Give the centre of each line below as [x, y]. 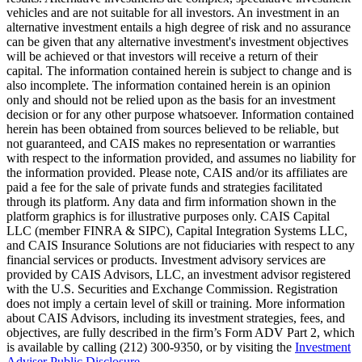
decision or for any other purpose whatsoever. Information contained [180, 114]
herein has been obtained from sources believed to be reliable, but [173, 128]
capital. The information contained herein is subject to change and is [179, 70]
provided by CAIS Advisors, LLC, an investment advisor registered [179, 274]
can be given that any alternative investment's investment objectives [177, 41]
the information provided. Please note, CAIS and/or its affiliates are [177, 172]
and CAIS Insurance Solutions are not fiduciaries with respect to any [181, 245]
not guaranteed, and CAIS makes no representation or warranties [171, 143]
